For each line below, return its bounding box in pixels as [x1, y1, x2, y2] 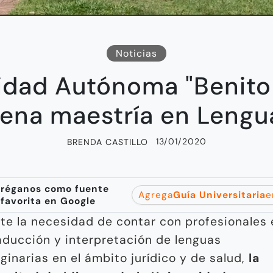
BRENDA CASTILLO [66, 136, 148, 147]
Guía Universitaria [173, 188, 266, 201]
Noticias [116, 46, 157, 60]
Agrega [138, 188, 173, 201]
